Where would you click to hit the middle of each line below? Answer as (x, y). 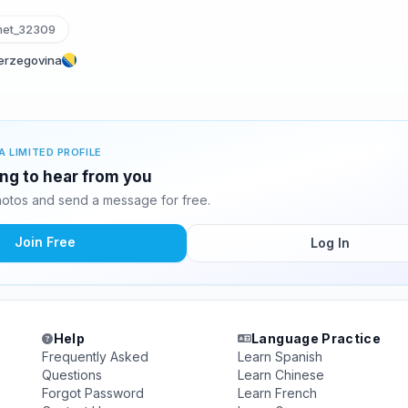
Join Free (45, 242)
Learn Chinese (280, 375)
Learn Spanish (280, 357)
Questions (72, 375)
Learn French (277, 393)
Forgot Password (93, 393)
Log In (330, 243)
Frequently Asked (96, 357)
